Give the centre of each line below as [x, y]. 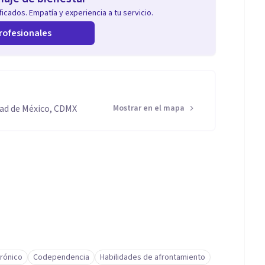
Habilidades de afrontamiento [153, 257]
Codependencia [61, 257]
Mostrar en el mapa [149, 108]
